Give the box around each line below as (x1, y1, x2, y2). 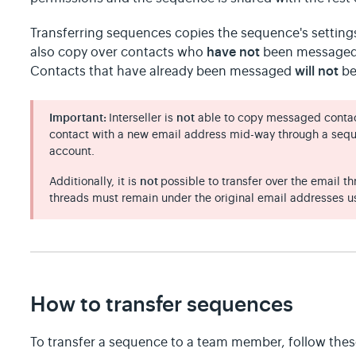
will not (295, 63, 339, 80)
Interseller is (109, 110, 177, 126)
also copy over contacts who (30, 44, 207, 61)
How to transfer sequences (30, 291, 294, 318)
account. (49, 144, 99, 159)
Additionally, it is (49, 174, 141, 189)
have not (207, 44, 264, 61)
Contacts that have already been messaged (30, 64, 296, 80)
